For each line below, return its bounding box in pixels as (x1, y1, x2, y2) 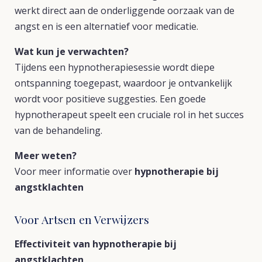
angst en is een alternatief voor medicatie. (15, 20, 198, 33)
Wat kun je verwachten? (15, 45, 129, 58)
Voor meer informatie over (15, 165, 135, 178)
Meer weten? (15, 149, 77, 162)
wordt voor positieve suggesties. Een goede (15, 92, 206, 105)
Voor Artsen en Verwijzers (15, 212, 149, 227)
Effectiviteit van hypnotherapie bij (15, 237, 177, 250)
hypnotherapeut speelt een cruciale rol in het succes (15, 108, 244, 121)
